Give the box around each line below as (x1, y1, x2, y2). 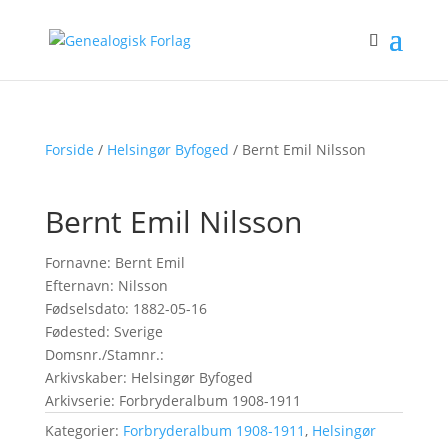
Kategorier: (44, 421, 123, 440)
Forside (44, 140, 94, 159)
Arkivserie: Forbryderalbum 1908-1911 (44, 391, 301, 410)
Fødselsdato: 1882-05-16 (44, 299, 207, 318)
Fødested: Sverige (44, 322, 163, 341)
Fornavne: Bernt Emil (44, 253, 185, 272)
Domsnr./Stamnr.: (44, 345, 164, 364)
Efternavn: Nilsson (44, 276, 168, 295)
